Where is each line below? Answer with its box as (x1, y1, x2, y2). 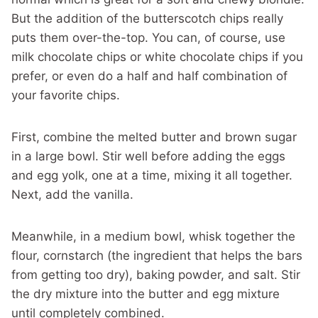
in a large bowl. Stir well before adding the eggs (11, 149, 285, 163)
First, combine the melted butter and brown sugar (11, 130, 297, 144)
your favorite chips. (11, 88, 120, 102)
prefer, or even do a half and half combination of (11, 69, 287, 83)
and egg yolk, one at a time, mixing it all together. (11, 168, 292, 182)
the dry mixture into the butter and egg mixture (11, 287, 280, 301)
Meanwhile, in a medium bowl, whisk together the (11, 229, 295, 243)
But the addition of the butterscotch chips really (11, 11, 283, 26)
